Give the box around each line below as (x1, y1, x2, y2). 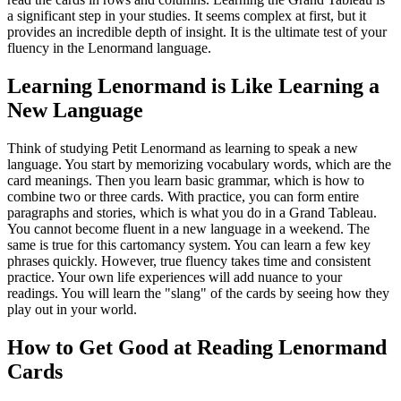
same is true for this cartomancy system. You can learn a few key (7, 236, 371, 252)
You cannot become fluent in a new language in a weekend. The (7, 220, 370, 236)
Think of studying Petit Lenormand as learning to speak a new (7, 140, 358, 156)
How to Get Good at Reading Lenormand (7, 335, 387, 359)
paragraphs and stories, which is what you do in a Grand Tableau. (7, 204, 377, 220)
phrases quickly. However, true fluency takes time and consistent (7, 252, 371, 269)
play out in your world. (7, 301, 137, 317)
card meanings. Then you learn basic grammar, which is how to (7, 172, 364, 188)
